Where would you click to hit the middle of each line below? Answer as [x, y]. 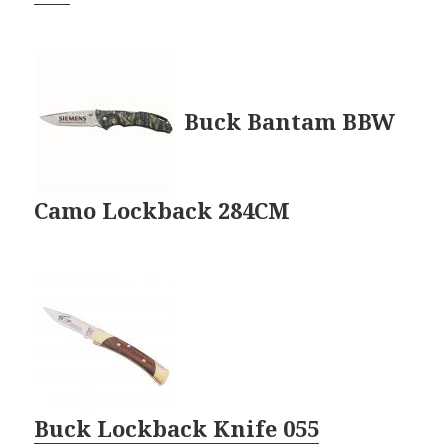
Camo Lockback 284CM [162, 210]
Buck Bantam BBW [290, 120]
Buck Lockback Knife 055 [177, 428]
